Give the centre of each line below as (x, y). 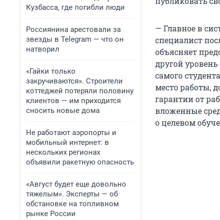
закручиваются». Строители (74, 81)
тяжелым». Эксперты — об (72, 194)
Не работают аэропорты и (71, 133)
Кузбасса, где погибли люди (75, 7)
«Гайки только (51, 71)
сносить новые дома (63, 110)
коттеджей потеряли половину (80, 91)
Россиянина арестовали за (73, 29)
